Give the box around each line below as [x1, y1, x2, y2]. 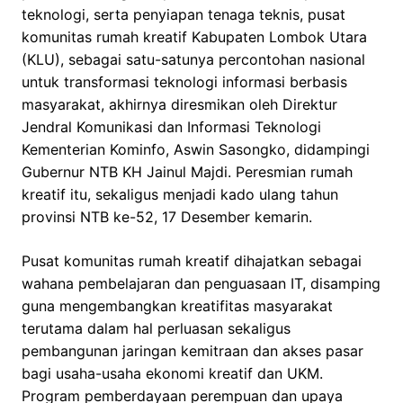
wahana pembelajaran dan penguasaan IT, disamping [22, 274, 381, 293]
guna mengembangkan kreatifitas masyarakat [22, 297, 333, 316]
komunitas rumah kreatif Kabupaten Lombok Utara [22, 28, 367, 47]
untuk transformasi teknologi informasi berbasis [22, 73, 347, 92]
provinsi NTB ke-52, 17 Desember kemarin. [22, 208, 312, 227]
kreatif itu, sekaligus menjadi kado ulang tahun [22, 185, 338, 204]
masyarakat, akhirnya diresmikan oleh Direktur [22, 95, 337, 114]
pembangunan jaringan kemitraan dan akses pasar [22, 342, 363, 361]
